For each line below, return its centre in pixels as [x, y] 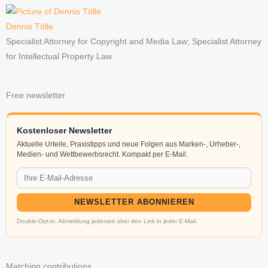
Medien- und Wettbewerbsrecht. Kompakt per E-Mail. [103, 155]
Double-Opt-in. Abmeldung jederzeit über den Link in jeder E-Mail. [107, 221]
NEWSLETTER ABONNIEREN [134, 202]
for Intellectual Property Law [59, 57]
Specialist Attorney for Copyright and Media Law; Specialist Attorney [134, 42]
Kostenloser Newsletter [65, 131]
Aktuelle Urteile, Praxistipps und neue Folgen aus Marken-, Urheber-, [129, 144]
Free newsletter [36, 96]
